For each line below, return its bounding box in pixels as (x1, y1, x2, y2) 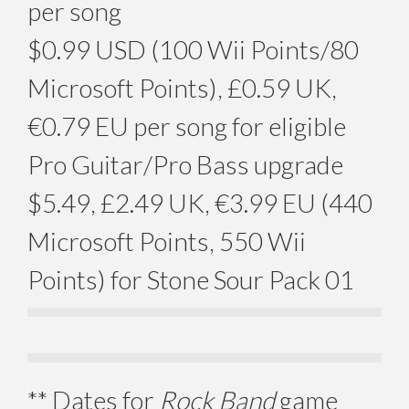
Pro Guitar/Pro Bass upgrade (27, 148, 343, 180)
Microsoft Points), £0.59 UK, (27, 71, 337, 103)
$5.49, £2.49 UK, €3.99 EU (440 (27, 186, 372, 218)
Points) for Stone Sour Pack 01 (27, 263, 354, 295)
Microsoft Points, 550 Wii (27, 225, 306, 257)
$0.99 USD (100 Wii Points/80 (27, 33, 359, 65)
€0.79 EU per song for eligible (27, 110, 346, 142)
